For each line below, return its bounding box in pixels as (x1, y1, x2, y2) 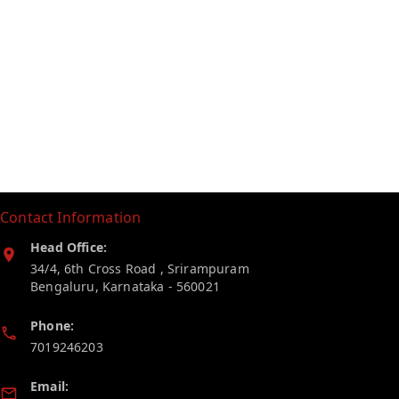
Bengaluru (30, 277, 95, 295)
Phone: (30, 316, 75, 334)
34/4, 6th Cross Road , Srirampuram (30, 259, 249, 277)
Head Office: (30, 238, 108, 256)
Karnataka (102, 277, 165, 295)
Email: (30, 377, 69, 395)
